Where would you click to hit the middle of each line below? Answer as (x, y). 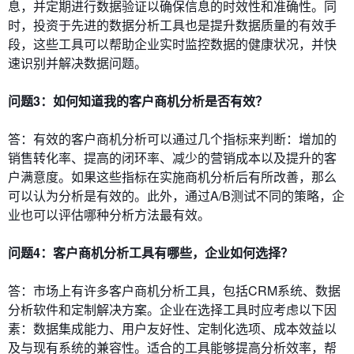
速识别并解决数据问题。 (77, 62)
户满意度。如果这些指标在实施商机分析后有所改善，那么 (172, 176)
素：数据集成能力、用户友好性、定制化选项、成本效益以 (172, 328)
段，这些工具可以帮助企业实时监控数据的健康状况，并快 (172, 43)
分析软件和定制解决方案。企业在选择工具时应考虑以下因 (172, 309)
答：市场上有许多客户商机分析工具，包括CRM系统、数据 (174, 290)
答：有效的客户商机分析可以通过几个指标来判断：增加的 (172, 138)
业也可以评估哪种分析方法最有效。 (109, 214)
